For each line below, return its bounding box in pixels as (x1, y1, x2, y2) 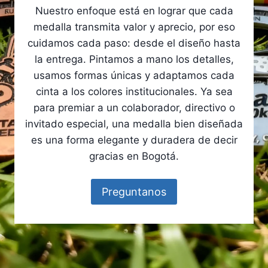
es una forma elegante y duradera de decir (31, 134, 237, 147)
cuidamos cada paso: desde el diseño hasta (28, 37, 240, 50)
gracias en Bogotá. (89, 150, 179, 163)
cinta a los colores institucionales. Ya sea (35, 86, 233, 98)
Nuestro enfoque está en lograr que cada (35, 5, 233, 17)
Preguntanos (102, 185, 166, 198)
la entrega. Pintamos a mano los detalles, (34, 53, 234, 66)
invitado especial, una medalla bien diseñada (25, 118, 243, 130)
